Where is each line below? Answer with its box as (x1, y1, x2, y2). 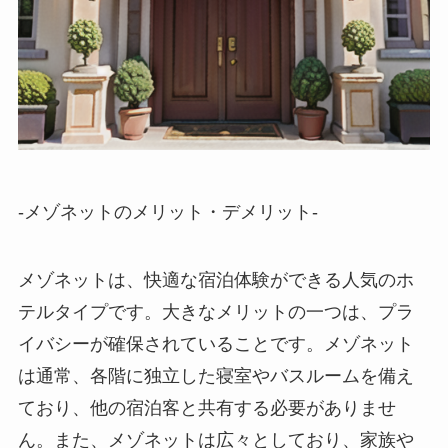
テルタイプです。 (17, 301, 162, 322)
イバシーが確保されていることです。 (17, 333, 324, 354)
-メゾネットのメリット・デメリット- (17, 202, 318, 223)
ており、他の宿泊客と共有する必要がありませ (17, 397, 396, 418)
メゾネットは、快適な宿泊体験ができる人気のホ (17, 269, 414, 290)
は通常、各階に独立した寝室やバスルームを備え (17, 365, 414, 386)
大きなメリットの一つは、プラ (161, 301, 414, 322)
